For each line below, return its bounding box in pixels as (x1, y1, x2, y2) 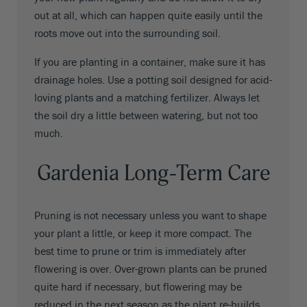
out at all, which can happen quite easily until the (34, 8, 262, 22)
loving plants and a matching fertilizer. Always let (34, 90, 260, 104)
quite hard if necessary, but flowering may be (34, 280, 242, 294)
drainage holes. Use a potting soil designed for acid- (34, 72, 272, 86)
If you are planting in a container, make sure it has (34, 54, 265, 69)
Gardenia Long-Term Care (36, 160, 271, 188)
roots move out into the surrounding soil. (34, 25, 221, 40)
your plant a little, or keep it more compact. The (34, 226, 251, 241)
